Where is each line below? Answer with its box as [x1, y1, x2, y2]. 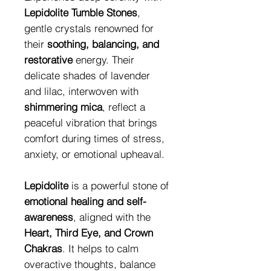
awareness [24, 210, 73, 223]
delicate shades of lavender [24, 68, 150, 82]
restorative [24, 53, 73, 66]
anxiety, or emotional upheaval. [24, 147, 165, 160]
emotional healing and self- [24, 194, 146, 207]
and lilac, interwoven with [24, 84, 139, 97]
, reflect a [102, 100, 145, 113]
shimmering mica [24, 100, 102, 113]
